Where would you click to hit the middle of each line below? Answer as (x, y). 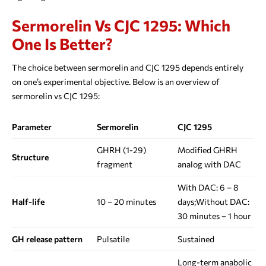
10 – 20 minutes (126, 202)
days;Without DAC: (213, 202)
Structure (30, 157)
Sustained (196, 239)
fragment (115, 164)
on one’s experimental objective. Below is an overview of (116, 82)
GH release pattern (47, 239)
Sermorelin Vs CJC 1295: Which (121, 26)
